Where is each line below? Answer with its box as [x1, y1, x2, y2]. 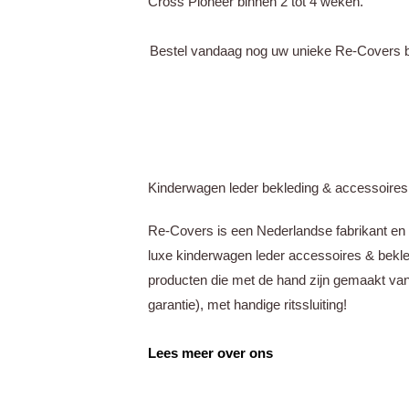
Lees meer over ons [148, 345, 273, 362]
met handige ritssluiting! [207, 297, 347, 313]
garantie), [148, 297, 207, 313]
